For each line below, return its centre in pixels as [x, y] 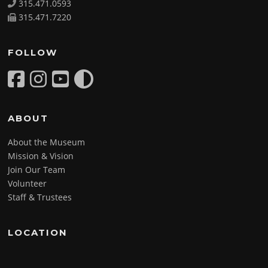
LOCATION [38, 232]
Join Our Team [37, 169]
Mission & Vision [41, 156]
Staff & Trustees [40, 197]
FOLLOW [33, 52]
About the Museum [47, 142]
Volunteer [28, 183]
